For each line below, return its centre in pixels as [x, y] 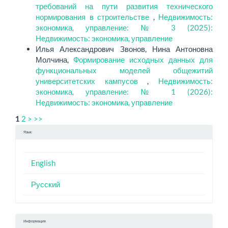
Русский [46, 184]
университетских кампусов [92, 81]
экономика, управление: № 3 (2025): [124, 28]
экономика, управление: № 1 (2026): [124, 92]
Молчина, [54, 60]
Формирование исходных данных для [143, 60]
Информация [35, 221]
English [43, 163]
